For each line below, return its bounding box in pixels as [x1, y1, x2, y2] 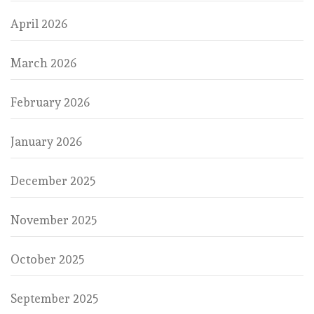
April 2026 [11, 16, 67, 31]
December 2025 [11, 173, 96, 188]
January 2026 [11, 134, 82, 149]
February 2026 [11, 95, 90, 109]
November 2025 [11, 212, 97, 227]
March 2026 [11, 55, 76, 70]
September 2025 [11, 291, 99, 306]
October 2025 [11, 252, 85, 266]
